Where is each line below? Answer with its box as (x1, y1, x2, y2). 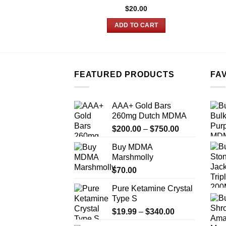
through (179, 156, 206, 165)
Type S (112, 194, 137, 203)
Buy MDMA (112, 143, 152, 152)
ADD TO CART (114, 22, 158, 28)
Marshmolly (112, 153, 153, 162)
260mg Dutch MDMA (112, 111, 187, 121)
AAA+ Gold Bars (112, 101, 171, 110)
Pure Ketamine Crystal (112, 184, 193, 193)
